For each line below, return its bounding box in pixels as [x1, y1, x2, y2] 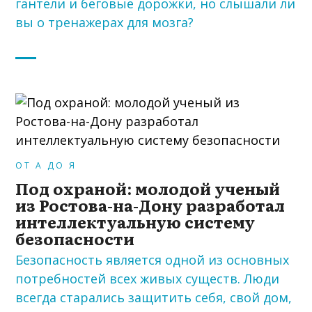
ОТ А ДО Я [15, 159, 77, 172]
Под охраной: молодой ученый [15, 176, 281, 201]
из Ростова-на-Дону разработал [15, 193, 286, 217]
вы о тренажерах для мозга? [15, 14, 194, 31]
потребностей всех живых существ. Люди [15, 270, 280, 287]
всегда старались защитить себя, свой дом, [15, 288, 292, 306]
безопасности [15, 226, 135, 251]
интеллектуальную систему [15, 210, 256, 234]
